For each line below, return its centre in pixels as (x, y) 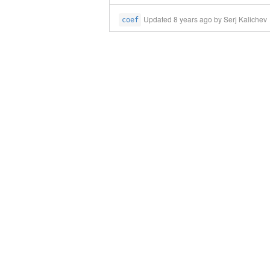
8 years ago (193, 19)
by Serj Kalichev (240, 19)
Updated (159, 19)
